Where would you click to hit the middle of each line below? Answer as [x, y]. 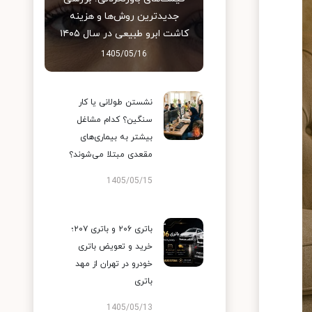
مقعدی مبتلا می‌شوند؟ [111, 155]
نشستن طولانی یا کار [116, 102]
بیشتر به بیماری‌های [116, 137]
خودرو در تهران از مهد [114, 264]
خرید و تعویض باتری [115, 247]
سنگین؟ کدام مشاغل [115, 120]
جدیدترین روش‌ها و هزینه [124, 16]
